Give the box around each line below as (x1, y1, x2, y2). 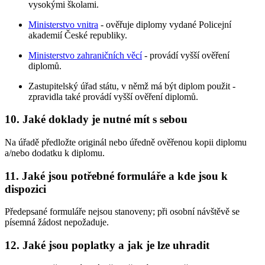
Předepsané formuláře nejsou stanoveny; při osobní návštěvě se (5, 206, 240, 217)
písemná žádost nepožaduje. (5, 217, 109, 228)
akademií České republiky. (28, 30, 127, 40)
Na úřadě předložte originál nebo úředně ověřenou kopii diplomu (5, 137, 247, 147)
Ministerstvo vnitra (28, 19, 98, 30)
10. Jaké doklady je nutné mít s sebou (5, 113, 188, 126)
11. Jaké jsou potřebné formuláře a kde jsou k (5, 169, 228, 182)
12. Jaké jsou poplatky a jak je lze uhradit (5, 239, 209, 252)
